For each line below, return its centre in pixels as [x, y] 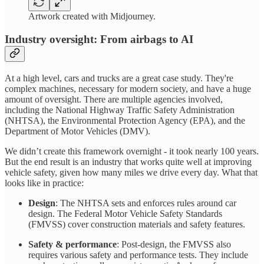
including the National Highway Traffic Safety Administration [120, 110]
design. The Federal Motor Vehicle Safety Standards [125, 213]
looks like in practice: [44, 183]
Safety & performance [72, 244]
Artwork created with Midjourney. [92, 16]
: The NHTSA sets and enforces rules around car [146, 203]
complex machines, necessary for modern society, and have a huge [128, 88]
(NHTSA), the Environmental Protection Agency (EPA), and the [125, 120]
